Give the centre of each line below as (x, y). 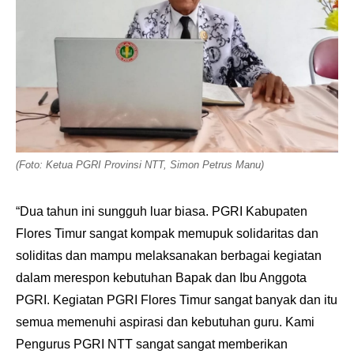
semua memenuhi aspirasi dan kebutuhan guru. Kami (165, 322)
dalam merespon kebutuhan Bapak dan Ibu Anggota (161, 278)
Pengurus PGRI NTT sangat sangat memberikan (152, 345)
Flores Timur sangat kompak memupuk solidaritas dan (167, 234)
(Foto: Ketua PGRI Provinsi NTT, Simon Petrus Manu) (140, 165)
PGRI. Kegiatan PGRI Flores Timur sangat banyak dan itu (177, 300)
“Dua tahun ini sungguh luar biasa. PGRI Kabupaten (162, 212)
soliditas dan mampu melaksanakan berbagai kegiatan (169, 256)
